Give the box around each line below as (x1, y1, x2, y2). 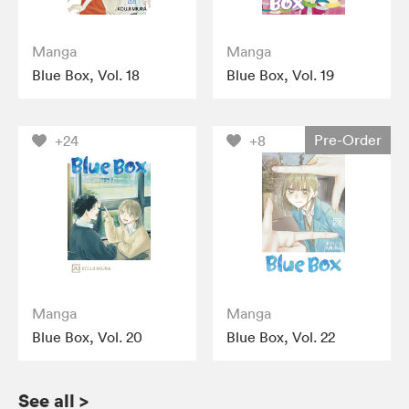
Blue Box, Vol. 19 (226, 65, 335, 84)
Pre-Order (313, 130, 382, 149)
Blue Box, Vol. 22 (226, 327, 336, 346)
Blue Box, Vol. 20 (32, 327, 142, 346)
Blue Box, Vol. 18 (32, 65, 140, 84)
